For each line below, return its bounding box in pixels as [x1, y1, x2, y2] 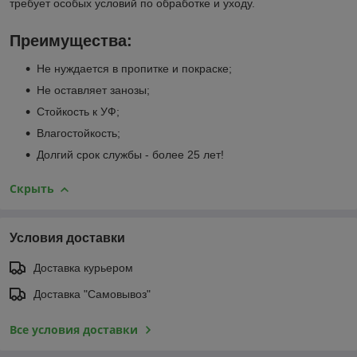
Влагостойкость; [37, 127, 120, 140]
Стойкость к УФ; [37, 105, 120, 119]
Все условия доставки [10, 321, 138, 337]
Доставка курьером [33, 261, 133, 274]
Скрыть [10, 181, 54, 197]
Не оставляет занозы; [37, 84, 150, 97]
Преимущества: [10, 31, 132, 49]
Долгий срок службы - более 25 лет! [37, 148, 224, 162]
